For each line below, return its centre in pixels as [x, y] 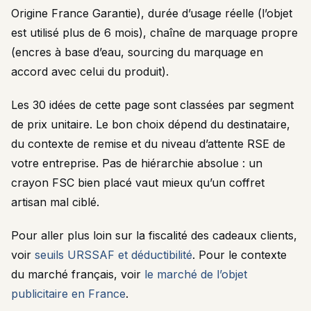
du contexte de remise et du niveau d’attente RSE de [148, 144]
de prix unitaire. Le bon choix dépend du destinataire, [151, 124]
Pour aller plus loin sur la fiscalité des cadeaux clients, [154, 235]
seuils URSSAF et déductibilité [114, 255]
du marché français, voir [78, 274]
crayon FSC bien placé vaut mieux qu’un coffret [138, 183]
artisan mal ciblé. [55, 202]
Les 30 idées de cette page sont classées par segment [152, 105]
